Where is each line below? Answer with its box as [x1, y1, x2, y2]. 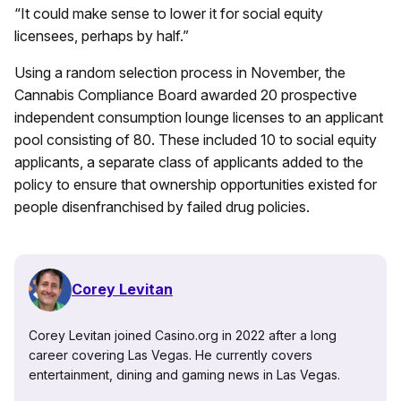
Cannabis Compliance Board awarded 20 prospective [14, 85, 357, 104]
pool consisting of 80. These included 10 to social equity [14, 130, 377, 149]
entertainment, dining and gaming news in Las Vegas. [29, 366, 340, 382]
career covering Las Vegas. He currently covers [29, 346, 312, 363]
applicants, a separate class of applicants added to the [14, 152, 363, 171]
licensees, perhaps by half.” [14, 26, 189, 45]
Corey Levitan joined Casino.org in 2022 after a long [29, 327, 337, 343]
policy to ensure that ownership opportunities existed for [14, 175, 377, 193]
